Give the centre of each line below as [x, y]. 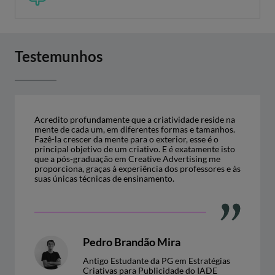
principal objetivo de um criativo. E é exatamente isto [135, 149]
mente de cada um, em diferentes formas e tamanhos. [135, 129]
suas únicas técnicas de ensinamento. [104, 178]
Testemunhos [59, 56]
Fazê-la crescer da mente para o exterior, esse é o [126, 139]
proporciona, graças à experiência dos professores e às [137, 168]
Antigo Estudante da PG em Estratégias [157, 261]
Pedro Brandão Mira [132, 242]
